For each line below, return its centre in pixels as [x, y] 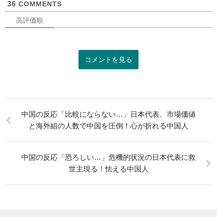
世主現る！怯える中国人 [108, 169]
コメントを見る [108, 60]
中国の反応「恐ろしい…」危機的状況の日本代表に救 [108, 157]
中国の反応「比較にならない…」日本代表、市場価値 [108, 114]
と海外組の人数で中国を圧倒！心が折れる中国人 [108, 126]
